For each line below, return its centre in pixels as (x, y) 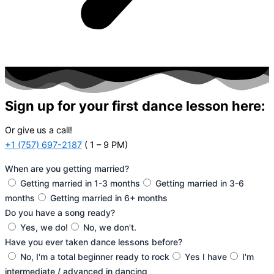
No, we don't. (110, 227)
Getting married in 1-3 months (80, 183)
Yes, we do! (44, 227)
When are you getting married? (67, 168)
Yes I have (206, 256)
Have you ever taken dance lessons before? (94, 242)
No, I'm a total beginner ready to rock (95, 256)
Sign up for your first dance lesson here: (135, 106)
